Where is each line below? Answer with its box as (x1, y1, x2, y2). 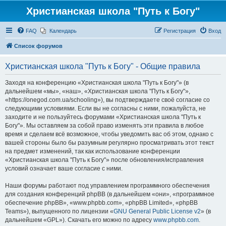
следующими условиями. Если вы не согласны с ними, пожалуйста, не (5, 105, 206, 112)
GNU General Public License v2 (114, 208, 201, 215)
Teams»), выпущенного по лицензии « (5, 208, 114, 215)
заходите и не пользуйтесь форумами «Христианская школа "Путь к (5, 114, 201, 121)
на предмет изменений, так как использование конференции (5, 148, 180, 155)
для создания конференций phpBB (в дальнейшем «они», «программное (5, 191, 214, 198)
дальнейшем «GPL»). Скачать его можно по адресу (5, 216, 153, 223)
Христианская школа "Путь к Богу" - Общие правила (5, 62, 200, 71)
